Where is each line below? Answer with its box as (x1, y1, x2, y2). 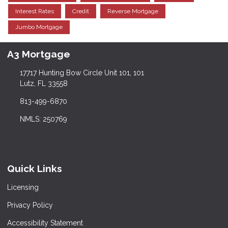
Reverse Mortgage (107, 7, 158, 15)
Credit (72, 7, 89, 15)
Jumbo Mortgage (15, 23, 63, 31)
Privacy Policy (7, 201, 53, 209)
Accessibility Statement (7, 219, 83, 227)
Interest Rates (15, 7, 54, 15)
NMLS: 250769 (19, 115, 67, 124)
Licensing (7, 183, 39, 191)
